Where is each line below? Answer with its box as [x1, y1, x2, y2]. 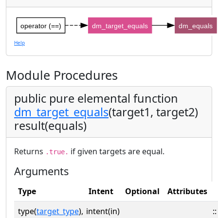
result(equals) [14, 117, 87, 133]
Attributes [167, 185, 207, 197]
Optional [125, 185, 160, 197]
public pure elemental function [14, 90, 178, 106]
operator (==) [20, 21, 62, 30]
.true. [45, 147, 69, 156]
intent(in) [86, 205, 120, 217]
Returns [14, 145, 45, 157]
